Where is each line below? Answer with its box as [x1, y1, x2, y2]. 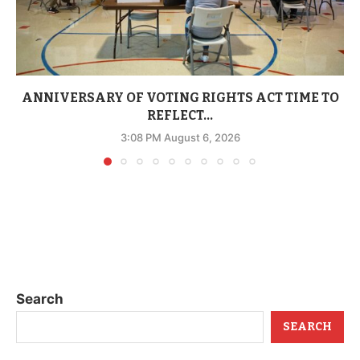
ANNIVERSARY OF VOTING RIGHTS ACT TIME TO [21, 89, 339, 105]
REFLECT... [147, 107, 213, 123]
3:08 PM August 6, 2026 [120, 130, 240, 144]
